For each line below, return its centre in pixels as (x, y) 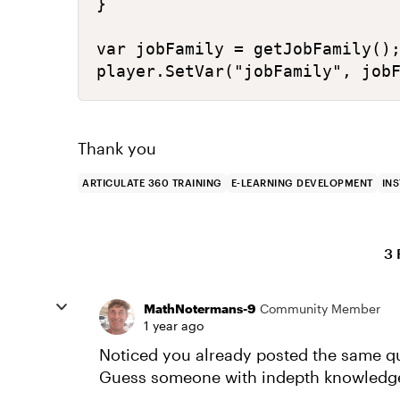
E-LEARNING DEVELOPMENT (302, 183)
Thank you (117, 148)
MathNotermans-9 (200, 308)
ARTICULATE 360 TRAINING (152, 183)
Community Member (320, 308)
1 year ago (174, 325)
